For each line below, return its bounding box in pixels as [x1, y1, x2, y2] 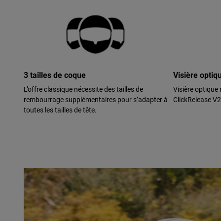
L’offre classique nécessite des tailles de [24, 84, 143, 94]
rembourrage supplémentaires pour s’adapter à [24, 94, 168, 104]
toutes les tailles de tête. [24, 105, 97, 114]
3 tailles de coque [24, 69, 86, 80]
